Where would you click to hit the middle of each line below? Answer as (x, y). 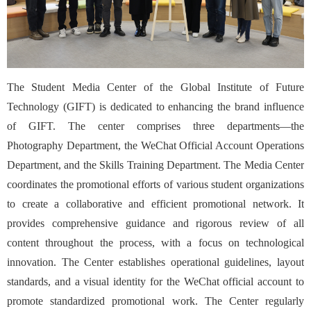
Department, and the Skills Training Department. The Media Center (155, 165)
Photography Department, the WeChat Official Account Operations (155, 146)
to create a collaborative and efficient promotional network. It (155, 204)
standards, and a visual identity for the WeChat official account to (155, 282)
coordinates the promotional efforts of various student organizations (155, 185)
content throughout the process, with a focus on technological (155, 243)
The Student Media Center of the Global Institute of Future (155, 87)
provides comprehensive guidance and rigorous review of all (155, 224)
